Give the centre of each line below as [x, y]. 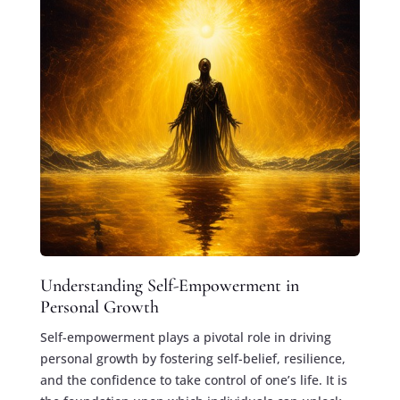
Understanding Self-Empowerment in [169, 286]
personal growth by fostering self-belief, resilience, [192, 359]
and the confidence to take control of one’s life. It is [193, 380]
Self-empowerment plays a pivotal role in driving [185, 337]
